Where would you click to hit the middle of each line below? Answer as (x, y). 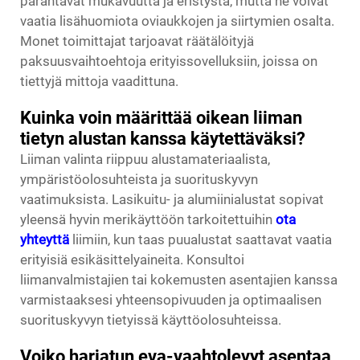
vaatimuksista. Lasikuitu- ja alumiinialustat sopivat (172, 200)
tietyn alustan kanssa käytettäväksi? (163, 139)
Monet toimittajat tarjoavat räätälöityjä (137, 41)
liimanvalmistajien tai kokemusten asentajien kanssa (179, 280)
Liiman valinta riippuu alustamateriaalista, (145, 160)
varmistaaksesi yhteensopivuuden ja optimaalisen (171, 300)
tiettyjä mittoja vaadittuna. (99, 82)
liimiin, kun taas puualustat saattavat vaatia (202, 240)
